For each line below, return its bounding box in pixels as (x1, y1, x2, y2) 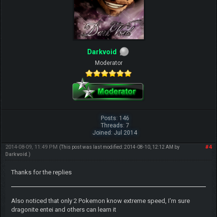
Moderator (94, 60, 123, 67)
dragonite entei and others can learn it (11, 206, 116, 214)
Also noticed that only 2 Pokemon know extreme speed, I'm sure (11, 197, 190, 205)
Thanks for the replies (11, 169, 72, 176)
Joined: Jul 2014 (93, 129, 138, 137)
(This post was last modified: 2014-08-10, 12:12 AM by (59, 144, 180, 150)
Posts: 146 (100, 115, 129, 122)
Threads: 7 (100, 122, 129, 129)
